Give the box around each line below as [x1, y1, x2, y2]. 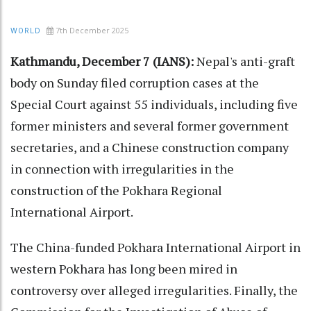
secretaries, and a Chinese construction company [10, 139, 289, 156]
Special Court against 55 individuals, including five [10, 96, 298, 113]
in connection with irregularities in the [10, 160, 234, 178]
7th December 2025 [56, 25, 128, 36]
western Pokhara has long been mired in [10, 260, 237, 278]
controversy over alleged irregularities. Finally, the [10, 282, 298, 299]
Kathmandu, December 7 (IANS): [10, 53, 196, 70]
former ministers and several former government [10, 117, 289, 135]
